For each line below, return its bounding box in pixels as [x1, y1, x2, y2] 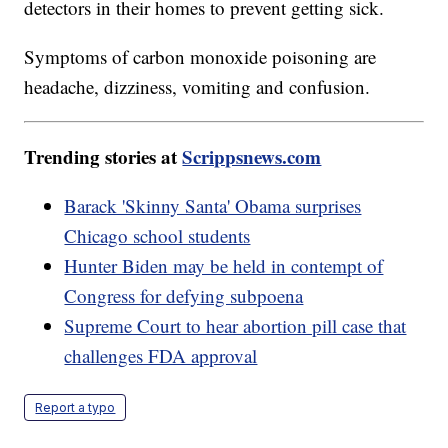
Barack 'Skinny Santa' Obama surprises [64, 193, 362, 219]
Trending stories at [24, 143, 183, 171]
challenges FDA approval [64, 343, 258, 369]
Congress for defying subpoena [64, 283, 304, 309]
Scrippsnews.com [182, 143, 322, 171]
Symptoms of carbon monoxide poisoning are [24, 44, 377, 70]
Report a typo [35, 400, 116, 416]
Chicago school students [64, 223, 251, 249]
